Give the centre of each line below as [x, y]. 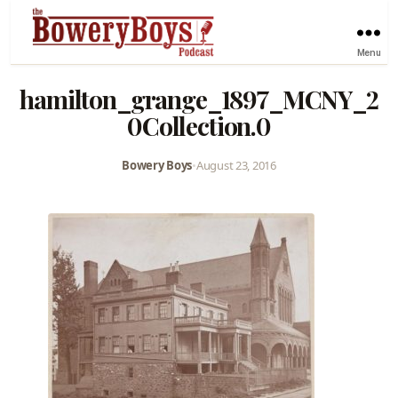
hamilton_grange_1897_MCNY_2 [199, 99]
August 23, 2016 [236, 165]
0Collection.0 [199, 125]
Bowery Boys [157, 165]
